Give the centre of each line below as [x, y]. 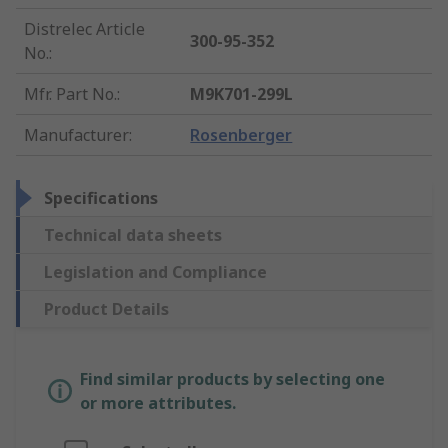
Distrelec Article [84, 29]
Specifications [101, 198]
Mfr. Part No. [70, 94]
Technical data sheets [133, 235]
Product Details [106, 309]
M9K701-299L [242, 94]
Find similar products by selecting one [232, 379]
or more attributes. [158, 403]
